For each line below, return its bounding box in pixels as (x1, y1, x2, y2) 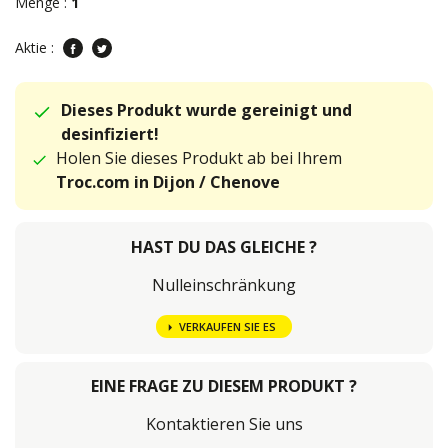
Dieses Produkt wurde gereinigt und (60, 99, 352, 121)
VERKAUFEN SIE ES (178, 319, 276, 335)
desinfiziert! (60, 123, 159, 145)
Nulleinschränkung (152, 274, 296, 296)
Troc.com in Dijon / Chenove (55, 171, 280, 193)
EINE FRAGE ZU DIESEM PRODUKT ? (91, 375, 357, 398)
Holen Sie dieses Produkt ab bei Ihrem (55, 147, 342, 169)
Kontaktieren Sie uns (145, 413, 303, 436)
